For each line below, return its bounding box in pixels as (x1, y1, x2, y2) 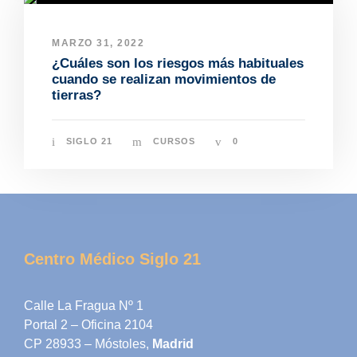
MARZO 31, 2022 (52, 37, 144, 49)
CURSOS (153, 136, 195, 147)
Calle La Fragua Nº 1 (24, 299, 143, 313)
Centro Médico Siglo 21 (24, 250, 201, 269)
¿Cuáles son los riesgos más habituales (52, 56, 304, 72)
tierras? (52, 88, 101, 104)
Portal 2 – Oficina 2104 (24, 318, 153, 332)
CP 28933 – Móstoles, (24, 337, 152, 351)
